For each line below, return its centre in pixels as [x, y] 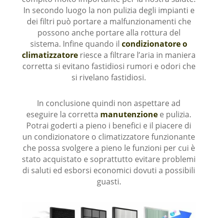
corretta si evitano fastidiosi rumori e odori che [109, 66]
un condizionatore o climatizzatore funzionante [109, 136]
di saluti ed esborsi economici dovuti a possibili [109, 170]
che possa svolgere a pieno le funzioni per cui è [109, 148]
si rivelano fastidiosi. [109, 77]
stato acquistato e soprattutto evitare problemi [109, 159]
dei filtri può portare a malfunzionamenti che [109, 21]
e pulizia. [175, 114]
